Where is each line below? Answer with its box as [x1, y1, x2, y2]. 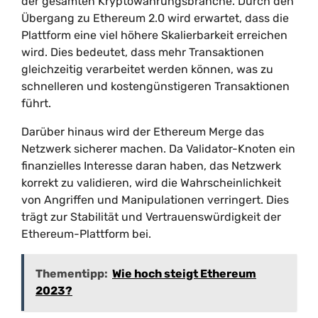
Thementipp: [35, 267, 108, 280]
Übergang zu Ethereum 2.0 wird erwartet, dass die [21, 11, 289, 25]
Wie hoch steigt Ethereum [112, 267, 256, 280]
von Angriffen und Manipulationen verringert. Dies [21, 193, 289, 207]
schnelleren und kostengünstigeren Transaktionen [21, 79, 290, 93]
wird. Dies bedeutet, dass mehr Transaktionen [21, 45, 264, 59]
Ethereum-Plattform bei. [21, 227, 151, 241]
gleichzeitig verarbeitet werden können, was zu [21, 62, 273, 76]
